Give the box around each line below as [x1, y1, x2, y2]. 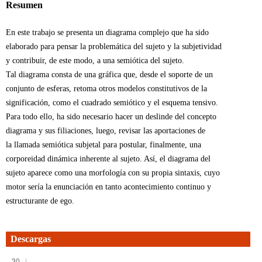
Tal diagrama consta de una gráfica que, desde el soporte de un [5, 70, 213, 79]
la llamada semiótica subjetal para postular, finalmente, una [5, 140, 201, 149]
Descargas [10, 233, 51, 244]
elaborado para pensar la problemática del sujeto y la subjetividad [5, 42, 222, 51]
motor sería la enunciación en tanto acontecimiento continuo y [5, 182, 211, 191]
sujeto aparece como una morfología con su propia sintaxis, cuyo [5, 168, 220, 177]
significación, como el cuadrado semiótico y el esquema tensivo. [5, 98, 218, 107]
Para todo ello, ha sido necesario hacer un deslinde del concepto [5, 112, 216, 121]
